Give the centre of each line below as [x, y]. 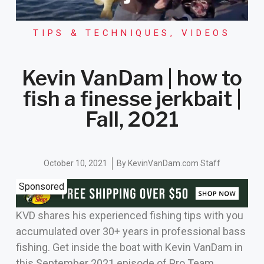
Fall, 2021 [132, 119]
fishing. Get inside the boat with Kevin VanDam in [129, 247]
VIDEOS [206, 33]
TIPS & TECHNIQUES [102, 33]
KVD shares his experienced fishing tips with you [129, 216]
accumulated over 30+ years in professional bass [131, 232]
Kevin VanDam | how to [132, 78]
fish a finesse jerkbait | [132, 98]
